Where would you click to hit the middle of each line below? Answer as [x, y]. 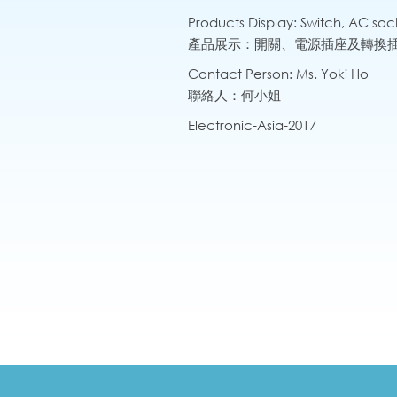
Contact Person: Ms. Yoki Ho [278, 74]
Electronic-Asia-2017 [252, 125]
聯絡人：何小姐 [234, 95]
